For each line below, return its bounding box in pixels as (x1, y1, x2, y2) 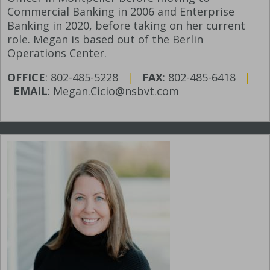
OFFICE (7, 70, 45, 85)
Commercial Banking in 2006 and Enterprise (7, 4, 234, 19)
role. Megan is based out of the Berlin (7, 32, 203, 47)
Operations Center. (7, 46, 107, 61)
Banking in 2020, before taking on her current (7, 18, 245, 33)
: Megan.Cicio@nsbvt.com (48, 84, 182, 99)
